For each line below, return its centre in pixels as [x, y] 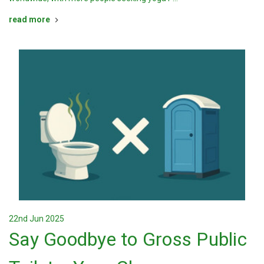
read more [29, 20]
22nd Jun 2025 [37, 219]
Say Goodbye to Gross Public [128, 240]
